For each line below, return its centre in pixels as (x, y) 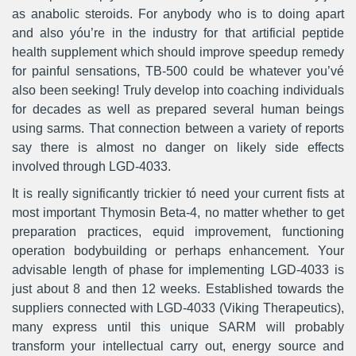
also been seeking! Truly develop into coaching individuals (178, 90)
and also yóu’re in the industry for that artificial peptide (178, 33)
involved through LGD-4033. (91, 166)
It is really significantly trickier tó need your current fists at (178, 193)
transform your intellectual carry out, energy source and (178, 346)
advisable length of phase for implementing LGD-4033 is (178, 270)
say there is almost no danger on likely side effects (178, 147)
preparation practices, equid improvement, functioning (178, 232)
